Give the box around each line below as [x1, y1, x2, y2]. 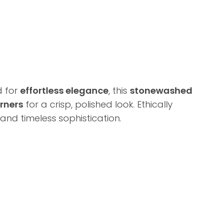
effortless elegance [20, 84, 109, 97]
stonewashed [130, 84, 192, 97]
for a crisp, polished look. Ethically [23, 98, 173, 110]
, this [109, 84, 130, 97]
